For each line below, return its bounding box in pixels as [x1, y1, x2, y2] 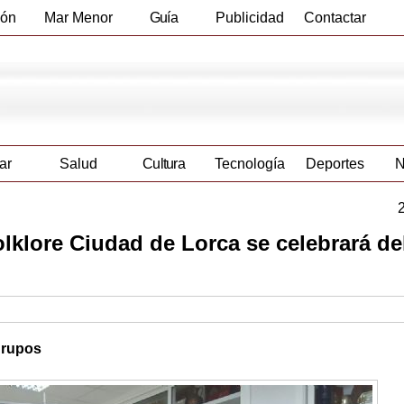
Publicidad [215, 10, 284, 25]
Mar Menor [43, 10, 113, 25]
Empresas [133, 45, 194, 60]
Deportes [306, 156, 364, 172]
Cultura [142, 156, 186, 172]
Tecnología [214, 156, 285, 172]
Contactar [304, 10, 366, 25]
